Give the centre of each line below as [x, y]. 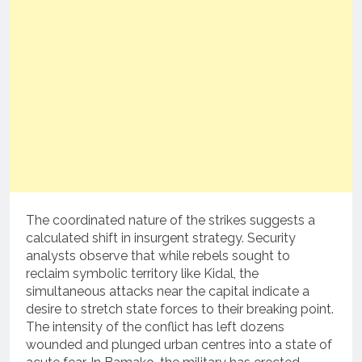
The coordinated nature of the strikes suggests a [170, 221]
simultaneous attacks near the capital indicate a [168, 292]
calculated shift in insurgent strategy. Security [161, 238]
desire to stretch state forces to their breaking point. [180, 309]
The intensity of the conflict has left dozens [155, 327]
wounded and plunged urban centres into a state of [179, 345]
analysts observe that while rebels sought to [158, 256]
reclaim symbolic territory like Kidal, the [142, 274]
